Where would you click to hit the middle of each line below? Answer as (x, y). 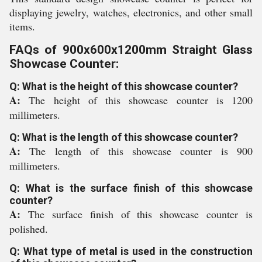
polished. (29, 229)
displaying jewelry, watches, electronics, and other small (131, 12)
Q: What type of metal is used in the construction (131, 251)
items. (22, 26)
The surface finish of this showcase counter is (140, 214)
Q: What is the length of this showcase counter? (124, 137)
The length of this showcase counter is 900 (141, 151)
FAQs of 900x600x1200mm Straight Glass (131, 50)
